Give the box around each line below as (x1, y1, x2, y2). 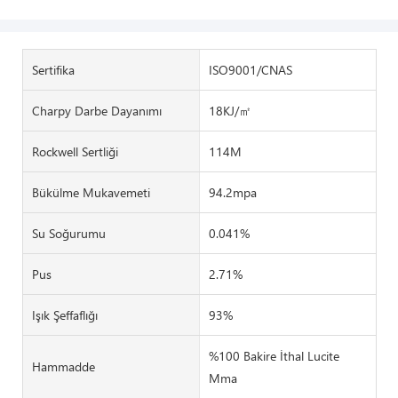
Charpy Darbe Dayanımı (32, 101, 162, 119)
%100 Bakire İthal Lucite (208, 346, 339, 364)
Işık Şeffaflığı (32, 306, 98, 323)
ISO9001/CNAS (208, 60, 292, 78)
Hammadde (32, 358, 95, 376)
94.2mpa (208, 183, 257, 201)
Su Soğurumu (32, 224, 106, 242)
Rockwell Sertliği (32, 142, 118, 160)
